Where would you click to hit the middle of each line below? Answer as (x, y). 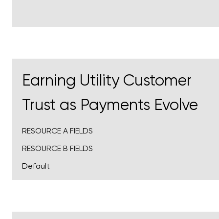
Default (36, 166)
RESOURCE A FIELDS (57, 131)
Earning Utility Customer (107, 80)
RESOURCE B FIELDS (57, 148)
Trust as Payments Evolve (110, 105)
